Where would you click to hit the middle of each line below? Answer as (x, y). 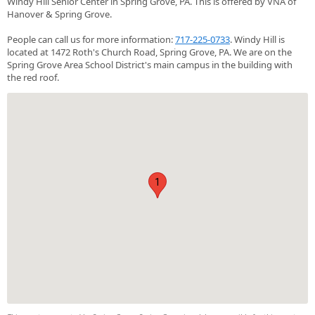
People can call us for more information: (91, 39)
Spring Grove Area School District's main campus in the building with (150, 64)
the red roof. (33, 77)
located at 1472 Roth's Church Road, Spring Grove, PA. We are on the (149, 52)
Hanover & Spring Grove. (59, 14)
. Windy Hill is (257, 39)
